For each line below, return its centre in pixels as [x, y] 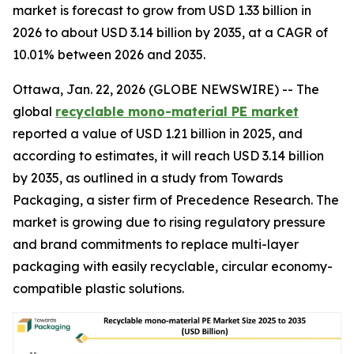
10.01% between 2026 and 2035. [109, 55]
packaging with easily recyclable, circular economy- [173, 266]
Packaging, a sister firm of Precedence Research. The [176, 200]
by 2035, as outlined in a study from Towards [148, 178]
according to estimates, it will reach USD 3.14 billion [168, 156]
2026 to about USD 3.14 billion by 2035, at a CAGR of [170, 32]
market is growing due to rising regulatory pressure [169, 222]
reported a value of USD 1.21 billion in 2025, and [158, 134]
